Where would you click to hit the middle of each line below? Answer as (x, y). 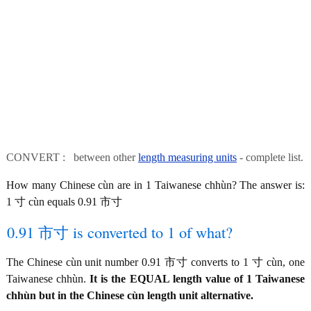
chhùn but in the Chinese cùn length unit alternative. (130, 295)
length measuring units (187, 157)
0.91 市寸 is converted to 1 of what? (120, 232)
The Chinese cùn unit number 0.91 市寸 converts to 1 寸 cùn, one (155, 262)
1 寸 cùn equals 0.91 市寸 (64, 202)
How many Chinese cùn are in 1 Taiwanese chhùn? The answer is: (155, 185)
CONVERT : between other (72, 157)
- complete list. (270, 157)
